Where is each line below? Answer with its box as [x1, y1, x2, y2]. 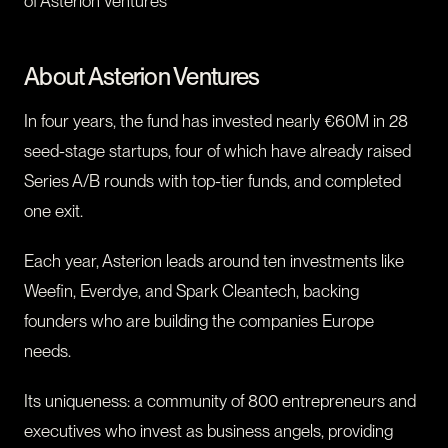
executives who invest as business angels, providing [24, 421, 393, 442]
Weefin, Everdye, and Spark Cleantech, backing [24, 281, 359, 302]
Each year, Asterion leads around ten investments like [24, 251, 404, 272]
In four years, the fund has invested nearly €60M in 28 [24, 111, 408, 132]
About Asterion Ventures [24, 62, 260, 92]
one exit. [24, 201, 83, 222]
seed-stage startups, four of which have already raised [24, 141, 411, 162]
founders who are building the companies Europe [24, 311, 374, 332]
